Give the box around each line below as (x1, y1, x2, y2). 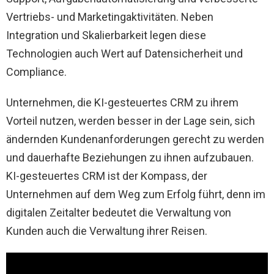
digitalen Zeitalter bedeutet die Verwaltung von (6, 206, 231, 219)
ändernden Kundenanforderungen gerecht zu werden (6, 132, 264, 146)
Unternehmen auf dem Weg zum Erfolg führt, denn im (6, 187, 265, 201)
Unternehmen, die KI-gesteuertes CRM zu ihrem (6, 95, 239, 109)
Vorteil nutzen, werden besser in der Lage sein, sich (6, 114, 255, 127)
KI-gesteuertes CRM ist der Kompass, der (6, 169, 207, 182)
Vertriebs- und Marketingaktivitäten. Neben (6, 10, 213, 23)
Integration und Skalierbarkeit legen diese (6, 28, 206, 42)
